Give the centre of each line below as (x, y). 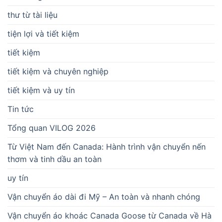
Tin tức (21, 109)
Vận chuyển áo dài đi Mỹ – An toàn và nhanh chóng (104, 196)
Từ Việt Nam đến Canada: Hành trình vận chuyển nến (107, 146)
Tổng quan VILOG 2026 (52, 128)
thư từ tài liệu (32, 15)
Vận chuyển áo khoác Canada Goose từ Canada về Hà (110, 215)
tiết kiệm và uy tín (41, 90)
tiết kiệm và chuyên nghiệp (58, 71)
